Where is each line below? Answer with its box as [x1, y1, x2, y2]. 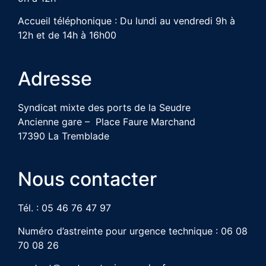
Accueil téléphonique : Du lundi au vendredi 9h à [18, 15, 235, 27]
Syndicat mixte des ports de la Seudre [18, 101, 191, 113]
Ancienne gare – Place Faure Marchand [18, 115, 195, 128]
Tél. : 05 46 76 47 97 [18, 202, 111, 214]
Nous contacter [18, 167, 157, 191]
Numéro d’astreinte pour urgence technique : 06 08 [18, 224, 248, 237]
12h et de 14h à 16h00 [18, 29, 125, 42]
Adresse [18, 66, 92, 90]
